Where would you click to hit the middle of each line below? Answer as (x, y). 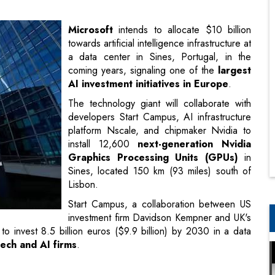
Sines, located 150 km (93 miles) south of (160, 106)
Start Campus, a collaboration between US (160, 139)
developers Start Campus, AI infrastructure (160, 52)
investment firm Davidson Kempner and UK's (160, 153)
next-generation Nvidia (195, 79)
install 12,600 (103, 79)
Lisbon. (83, 120)
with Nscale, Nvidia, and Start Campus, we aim (150, 219)
